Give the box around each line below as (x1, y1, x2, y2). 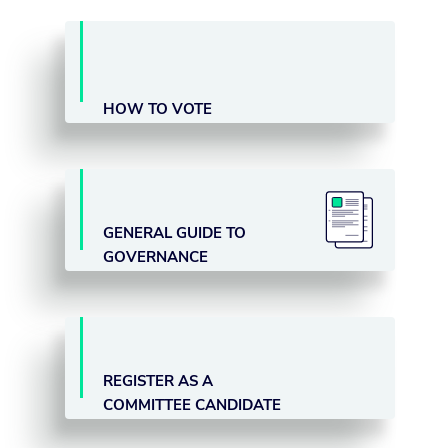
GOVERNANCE (103, 247, 209, 268)
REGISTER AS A (103, 371, 214, 392)
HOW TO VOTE (103, 99, 213, 120)
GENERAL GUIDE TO (103, 223, 247, 244)
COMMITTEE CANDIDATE (103, 395, 282, 416)
